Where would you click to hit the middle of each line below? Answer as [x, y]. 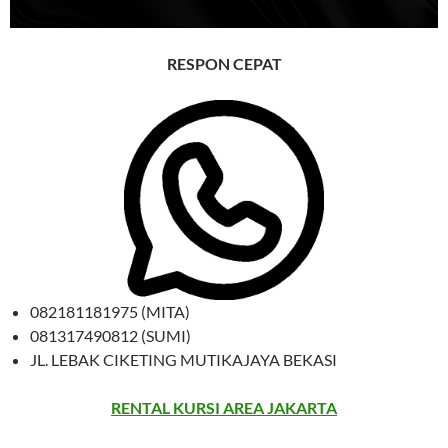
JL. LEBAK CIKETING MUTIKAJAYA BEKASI [183, 359]
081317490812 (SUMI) [110, 335]
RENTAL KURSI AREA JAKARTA [224, 407]
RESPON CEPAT [224, 63]
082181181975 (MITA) [110, 311]
